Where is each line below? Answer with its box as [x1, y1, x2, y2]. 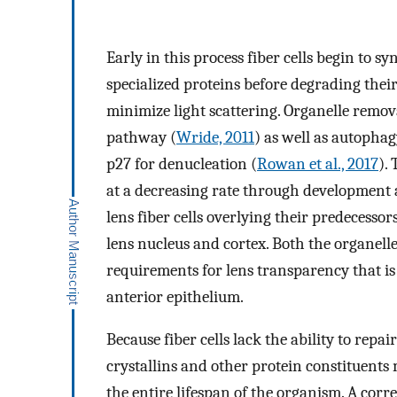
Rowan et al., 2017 [257, 153, 378, 174]
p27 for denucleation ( [106, 153, 257, 174]
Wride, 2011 [176, 127, 254, 147]
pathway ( [106, 127, 176, 147]
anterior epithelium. [106, 286, 244, 307]
